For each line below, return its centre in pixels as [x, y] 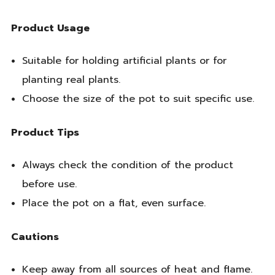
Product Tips [45, 132]
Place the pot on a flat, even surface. [114, 203]
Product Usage [50, 28]
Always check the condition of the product [127, 165]
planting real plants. [71, 80]
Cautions [35, 237]
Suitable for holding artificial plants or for [124, 61]
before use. [49, 184]
